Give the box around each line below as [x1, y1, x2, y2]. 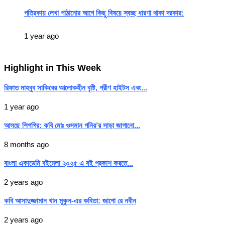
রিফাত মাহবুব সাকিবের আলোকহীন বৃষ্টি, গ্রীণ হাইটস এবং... [4, 83, 147, 92]
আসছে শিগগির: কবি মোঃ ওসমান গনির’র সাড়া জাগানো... [4, 121, 140, 130]
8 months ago [4, 140, 49, 149]
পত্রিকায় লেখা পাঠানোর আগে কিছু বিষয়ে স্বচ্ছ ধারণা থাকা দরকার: [24, 8, 184, 17]
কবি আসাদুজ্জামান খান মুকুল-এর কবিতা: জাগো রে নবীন [4, 196, 136, 205]
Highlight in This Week [4, 63, 101, 73]
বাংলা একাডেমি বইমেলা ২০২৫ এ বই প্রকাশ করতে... [4, 159, 133, 168]
